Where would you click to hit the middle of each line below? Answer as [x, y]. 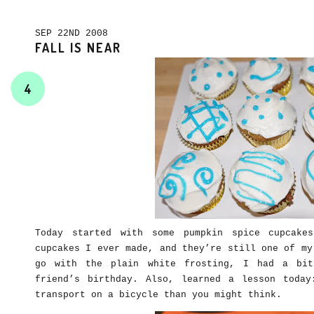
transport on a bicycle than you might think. [158, 295]
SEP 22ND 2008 [74, 33]
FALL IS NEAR [78, 48]
